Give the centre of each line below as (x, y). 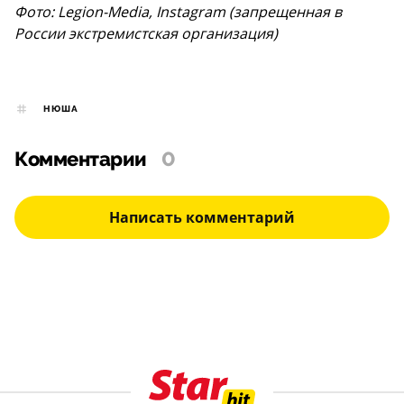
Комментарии (81, 160)
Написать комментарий (202, 218)
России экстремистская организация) (146, 33)
